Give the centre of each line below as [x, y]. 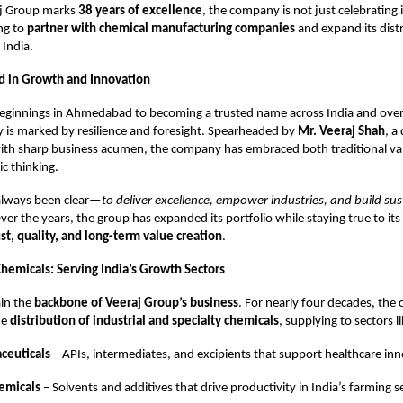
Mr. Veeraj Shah [341, 131]
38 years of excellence [140, 11]
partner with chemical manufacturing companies [161, 29]
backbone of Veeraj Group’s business [136, 303]
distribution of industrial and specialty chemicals [144, 321]
